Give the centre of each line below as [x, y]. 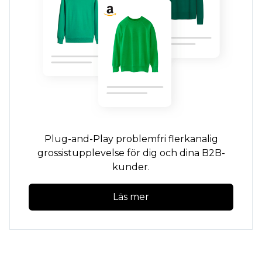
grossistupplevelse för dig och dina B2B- [131, 153]
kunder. [131, 167]
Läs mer [131, 197]
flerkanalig [192, 139]
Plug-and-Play [79, 139]
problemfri [141, 139]
